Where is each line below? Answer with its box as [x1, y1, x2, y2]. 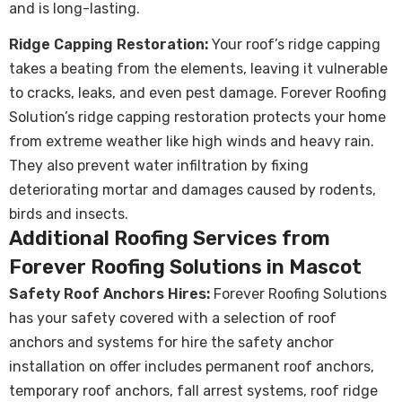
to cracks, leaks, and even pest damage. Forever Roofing [9, 84, 387, 102]
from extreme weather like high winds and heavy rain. [9, 133, 374, 151]
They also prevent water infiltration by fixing [9, 157, 309, 175]
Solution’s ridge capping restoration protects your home [9, 109, 386, 127]
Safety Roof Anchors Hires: [9, 285, 210, 303]
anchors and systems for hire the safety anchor [9, 334, 334, 352]
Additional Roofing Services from [9, 226, 330, 251]
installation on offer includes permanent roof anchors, [9, 358, 374, 376]
